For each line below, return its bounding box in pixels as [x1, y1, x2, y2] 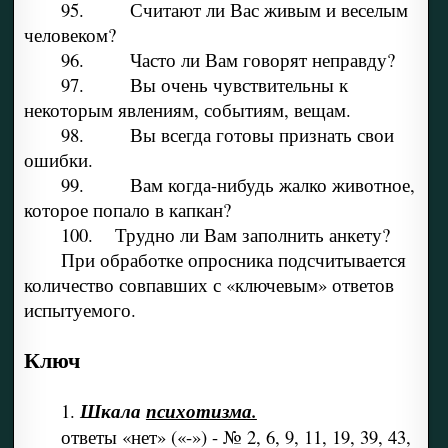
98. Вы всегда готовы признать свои [60, 122, 394, 148]
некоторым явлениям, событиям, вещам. [23, 97, 351, 123]
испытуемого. [23, 297, 136, 323]
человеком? [23, 22, 116, 48]
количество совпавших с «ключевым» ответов [23, 272, 394, 298]
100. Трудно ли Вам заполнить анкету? [60, 222, 390, 248]
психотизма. [145, 397, 257, 424]
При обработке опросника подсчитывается [60, 247, 406, 273]
